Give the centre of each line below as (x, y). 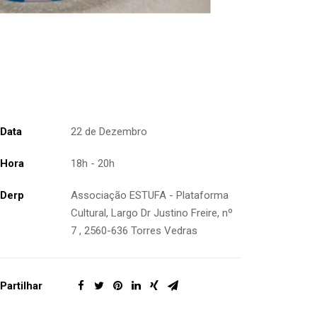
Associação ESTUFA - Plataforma (150, 195)
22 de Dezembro (109, 132)
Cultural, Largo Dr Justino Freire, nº (152, 213)
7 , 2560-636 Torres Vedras (134, 231)
